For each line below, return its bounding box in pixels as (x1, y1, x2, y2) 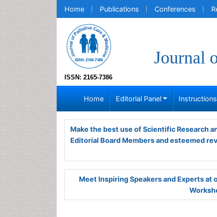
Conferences (155, 5, 196, 13)
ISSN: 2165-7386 (64, 74, 112, 81)
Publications (100, 5, 139, 13)
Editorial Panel (115, 94, 161, 103)
